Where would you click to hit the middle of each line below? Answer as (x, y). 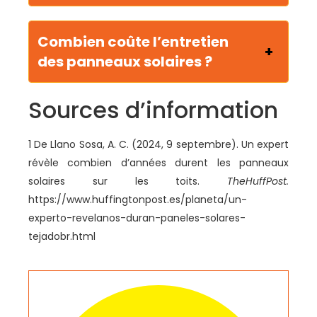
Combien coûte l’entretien (133, 42)
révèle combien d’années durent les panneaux (158, 163)
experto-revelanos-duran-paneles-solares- (137, 218)
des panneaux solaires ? (125, 62)
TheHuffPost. (258, 181)
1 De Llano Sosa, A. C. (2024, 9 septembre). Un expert (158, 145)
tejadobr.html (62, 237)
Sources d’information (153, 110)
